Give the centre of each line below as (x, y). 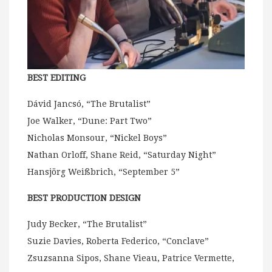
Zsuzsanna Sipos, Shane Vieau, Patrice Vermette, (131, 258)
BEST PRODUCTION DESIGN (84, 198)
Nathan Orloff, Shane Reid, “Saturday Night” (122, 155)
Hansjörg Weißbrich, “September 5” (104, 172)
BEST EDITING (56, 77)
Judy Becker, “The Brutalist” (87, 224)
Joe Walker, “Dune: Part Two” (90, 121)
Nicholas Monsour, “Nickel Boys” (97, 138)
